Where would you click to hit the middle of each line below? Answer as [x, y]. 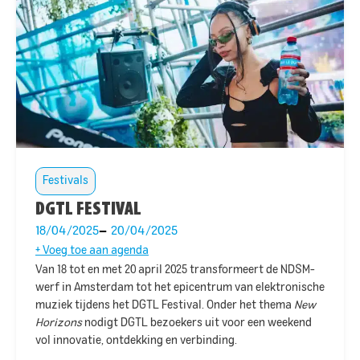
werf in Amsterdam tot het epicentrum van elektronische [180, 288]
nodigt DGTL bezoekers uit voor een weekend [197, 323]
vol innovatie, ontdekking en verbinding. [136, 341]
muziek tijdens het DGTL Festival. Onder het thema [165, 305]
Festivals [65, 181]
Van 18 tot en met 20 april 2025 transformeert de [158, 270]
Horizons [59, 323]
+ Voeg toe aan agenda [92, 251]
